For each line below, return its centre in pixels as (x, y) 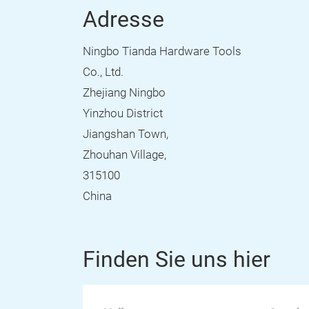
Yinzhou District (123, 113)
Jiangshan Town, (126, 134)
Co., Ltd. (103, 72)
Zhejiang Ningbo (124, 93)
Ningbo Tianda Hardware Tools (162, 51)
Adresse (123, 19)
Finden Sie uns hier (177, 259)
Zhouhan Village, (124, 155)
